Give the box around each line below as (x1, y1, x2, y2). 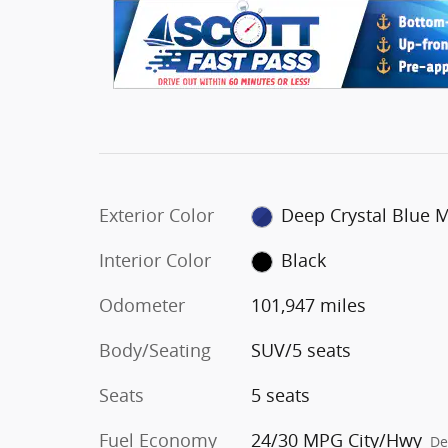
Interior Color (99, 248, 211, 272)
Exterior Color (99, 203, 214, 227)
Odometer (99, 293, 185, 317)
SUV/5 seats (250, 338, 351, 362)
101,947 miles (250, 293, 366, 317)
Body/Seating (99, 338, 211, 362)
